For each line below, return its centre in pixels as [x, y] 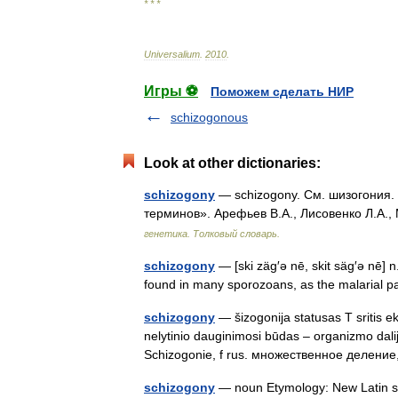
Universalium [172, 54]
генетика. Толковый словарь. [212, 234]
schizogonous [209, 117]
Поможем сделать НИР [282, 92]
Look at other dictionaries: [232, 163]
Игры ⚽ [171, 91]
